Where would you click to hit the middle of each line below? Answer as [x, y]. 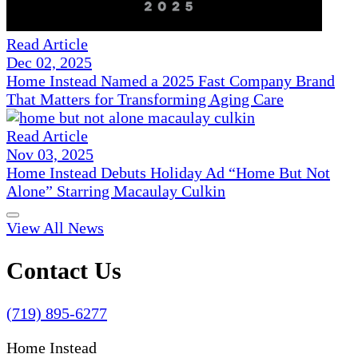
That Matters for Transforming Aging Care [145, 99]
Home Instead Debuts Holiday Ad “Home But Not [168, 173]
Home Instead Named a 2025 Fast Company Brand [171, 81]
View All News [55, 228]
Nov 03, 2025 [50, 155]
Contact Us [64, 271]
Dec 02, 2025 [49, 63]
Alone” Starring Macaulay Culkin [116, 191]
